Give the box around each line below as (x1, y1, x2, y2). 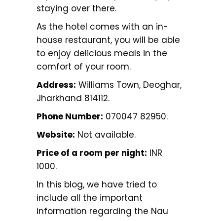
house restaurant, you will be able (37, 34, 180, 46)
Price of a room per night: (37, 147, 147, 159)
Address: (37, 78, 76, 91)
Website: (37, 128, 75, 141)
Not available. (75, 128, 136, 141)
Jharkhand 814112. (37, 92, 110, 104)
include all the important (37, 191, 143, 204)
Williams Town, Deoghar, (76, 78, 182, 91)
